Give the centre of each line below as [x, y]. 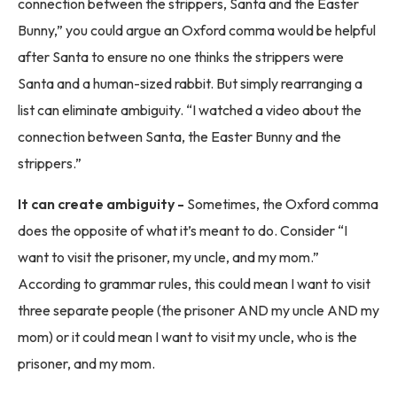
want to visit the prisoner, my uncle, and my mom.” [168, 257]
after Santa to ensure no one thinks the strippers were [181, 56]
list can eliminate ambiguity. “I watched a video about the [190, 109]
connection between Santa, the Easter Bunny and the [179, 136]
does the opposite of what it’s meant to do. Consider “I [183, 230]
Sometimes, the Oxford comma [283, 203]
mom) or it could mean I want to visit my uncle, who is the [187, 336]
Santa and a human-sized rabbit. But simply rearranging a [190, 83]
